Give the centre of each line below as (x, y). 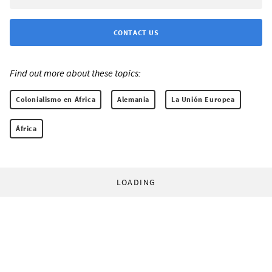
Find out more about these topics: (75, 73)
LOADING (136, 182)
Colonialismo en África (56, 99)
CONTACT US (136, 32)
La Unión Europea (203, 99)
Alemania (134, 99)
